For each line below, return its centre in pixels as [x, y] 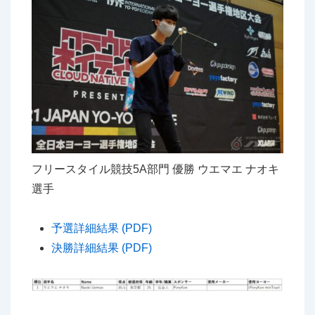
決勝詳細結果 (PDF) [102, 247]
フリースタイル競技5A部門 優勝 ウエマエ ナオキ [155, 169]
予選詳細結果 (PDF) [102, 228]
